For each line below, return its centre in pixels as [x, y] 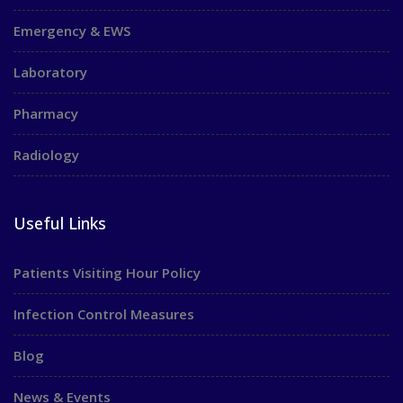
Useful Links [60, 224]
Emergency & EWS [72, 31]
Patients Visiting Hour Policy [107, 273]
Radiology [46, 155]
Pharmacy [46, 114]
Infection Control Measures [104, 314]
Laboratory [50, 72]
